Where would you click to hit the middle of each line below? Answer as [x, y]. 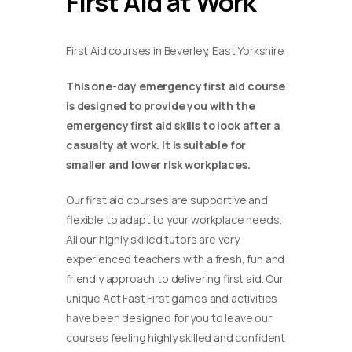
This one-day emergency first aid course [176, 86]
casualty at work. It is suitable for [156, 145]
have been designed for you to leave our [169, 318]
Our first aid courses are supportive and [167, 200]
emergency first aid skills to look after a [173, 126]
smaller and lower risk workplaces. [158, 165]
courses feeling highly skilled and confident [176, 338]
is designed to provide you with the [161, 106]
